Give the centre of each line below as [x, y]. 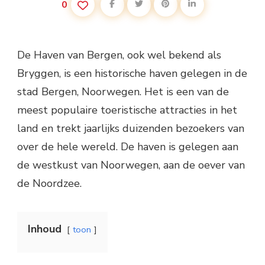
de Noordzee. [49, 183]
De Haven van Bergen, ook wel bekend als [119, 55]
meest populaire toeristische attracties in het [127, 110]
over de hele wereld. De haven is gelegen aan [128, 146]
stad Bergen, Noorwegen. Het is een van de [123, 91]
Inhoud [45, 229]
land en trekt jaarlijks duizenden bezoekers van [131, 128]
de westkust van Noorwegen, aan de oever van [131, 165]
